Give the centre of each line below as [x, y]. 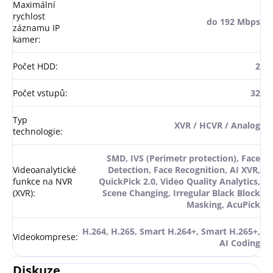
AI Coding [240, 243]
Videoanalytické [44, 170]
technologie [37, 132]
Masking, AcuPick [223, 205]
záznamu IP [36, 28]
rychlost [29, 16]
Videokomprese [44, 237]
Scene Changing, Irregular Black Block [181, 193]
